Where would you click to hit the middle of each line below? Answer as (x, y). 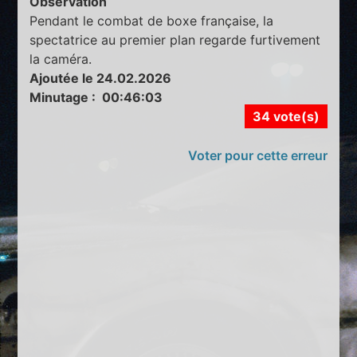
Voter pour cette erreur (257, 156)
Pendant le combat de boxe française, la (152, 21)
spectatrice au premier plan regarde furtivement (175, 40)
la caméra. (61, 59)
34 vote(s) (286, 117)
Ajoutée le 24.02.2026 (101, 78)
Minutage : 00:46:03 (96, 98)
